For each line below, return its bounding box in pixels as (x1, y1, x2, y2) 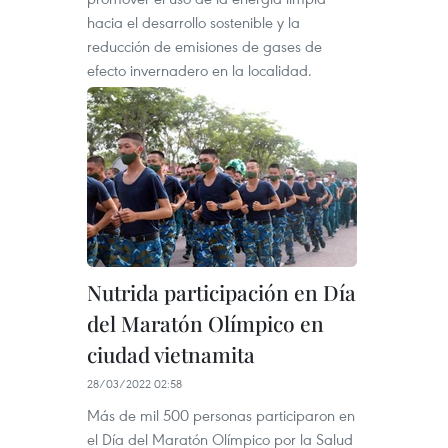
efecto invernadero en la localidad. (87, 60, 312, 80)
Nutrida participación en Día (87, 278, 356, 306)
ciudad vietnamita (87, 340, 255, 368)
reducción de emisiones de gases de (87, 36, 322, 56)
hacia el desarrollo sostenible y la (87, 12, 300, 32)
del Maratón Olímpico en (87, 309, 324, 337)
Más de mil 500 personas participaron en (87, 405, 355, 425)
